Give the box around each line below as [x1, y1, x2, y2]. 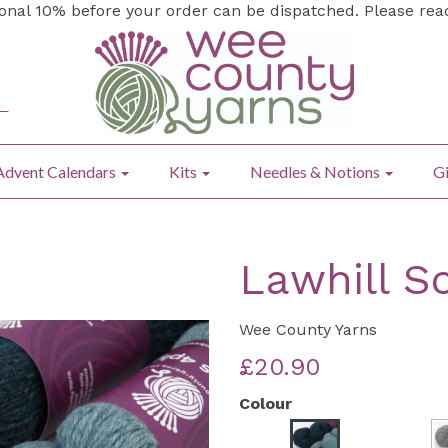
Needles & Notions [250, 161, 383, 181]
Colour [239, 393, 292, 413]
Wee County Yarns [239, 319, 377, 339]
